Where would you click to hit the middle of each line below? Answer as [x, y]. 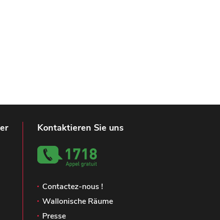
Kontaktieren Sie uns [81, 128]
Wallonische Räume [78, 202]
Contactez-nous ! [73, 187]
